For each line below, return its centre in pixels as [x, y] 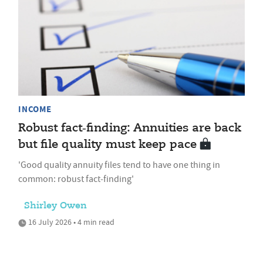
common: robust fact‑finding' [76, 179]
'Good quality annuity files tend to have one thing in [119, 165]
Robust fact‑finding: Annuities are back [130, 128]
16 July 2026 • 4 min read [70, 222]
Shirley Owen [55, 206]
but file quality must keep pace [107, 144]
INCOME [35, 109]
